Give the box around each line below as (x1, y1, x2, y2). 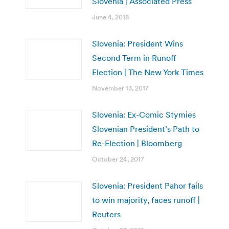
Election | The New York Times (92, 67, 203, 78)
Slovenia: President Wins (92, 38, 183, 49)
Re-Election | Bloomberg (92, 138, 182, 149)
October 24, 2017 (92, 155, 144, 164)
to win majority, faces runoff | (92, 195, 200, 205)
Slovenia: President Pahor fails (92, 180, 203, 191)
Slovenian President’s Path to (92, 124, 199, 134)
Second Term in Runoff (92, 53, 176, 63)
